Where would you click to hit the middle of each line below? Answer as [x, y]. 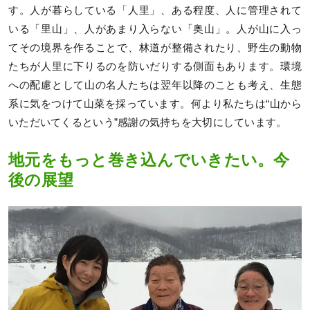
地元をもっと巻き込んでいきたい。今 [149, 161]
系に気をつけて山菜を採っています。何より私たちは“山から [155, 104]
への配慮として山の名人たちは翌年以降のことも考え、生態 [155, 85]
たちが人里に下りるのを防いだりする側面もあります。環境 [155, 67]
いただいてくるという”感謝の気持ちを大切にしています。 [148, 123]
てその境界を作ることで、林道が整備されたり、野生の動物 [155, 48]
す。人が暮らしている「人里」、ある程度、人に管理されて [155, 11]
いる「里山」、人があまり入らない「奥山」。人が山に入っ [155, 29]
